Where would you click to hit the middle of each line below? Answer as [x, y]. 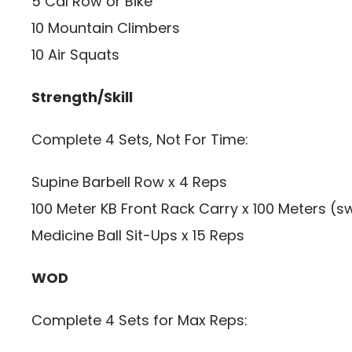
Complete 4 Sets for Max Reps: [139, 320]
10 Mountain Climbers [106, 28]
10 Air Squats [75, 55]
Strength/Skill [82, 97]
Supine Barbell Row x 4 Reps [129, 182]
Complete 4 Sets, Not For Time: [140, 139]
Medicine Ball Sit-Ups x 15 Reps [138, 235]
